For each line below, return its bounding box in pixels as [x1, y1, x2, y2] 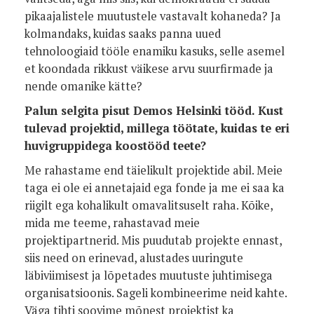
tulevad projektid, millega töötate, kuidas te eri [25, 121, 289, 136]
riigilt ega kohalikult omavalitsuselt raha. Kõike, [25, 198, 273, 213]
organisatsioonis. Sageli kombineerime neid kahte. [25, 285, 287, 301]
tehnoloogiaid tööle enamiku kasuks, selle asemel [25, 43, 285, 59]
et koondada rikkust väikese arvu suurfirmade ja [25, 61, 273, 76]
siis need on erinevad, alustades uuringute [25, 250, 243, 266]
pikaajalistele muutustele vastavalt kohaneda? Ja [25, 8, 281, 24]
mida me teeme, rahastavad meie [25, 215, 200, 231]
